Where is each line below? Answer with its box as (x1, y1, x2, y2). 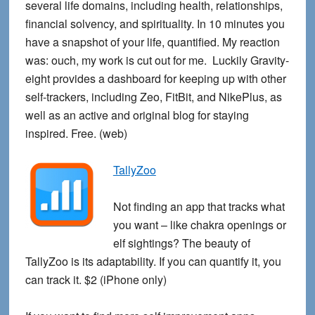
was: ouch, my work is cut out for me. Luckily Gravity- (25, 52, 289, 69)
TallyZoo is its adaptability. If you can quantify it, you (25, 253, 281, 270)
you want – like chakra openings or (112, 217, 286, 233)
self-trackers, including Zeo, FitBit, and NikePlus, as (25, 89, 282, 105)
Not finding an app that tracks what (112, 198, 285, 215)
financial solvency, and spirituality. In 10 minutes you (25, 15, 285, 32)
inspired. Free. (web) (25, 125, 127, 142)
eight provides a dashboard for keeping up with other (25, 70, 286, 87)
